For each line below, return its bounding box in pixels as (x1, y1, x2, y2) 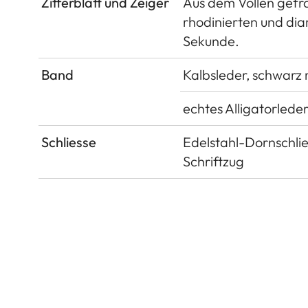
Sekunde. (183, 32, 239, 49)
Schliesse (41, 133, 96, 151)
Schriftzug (183, 152, 244, 170)
